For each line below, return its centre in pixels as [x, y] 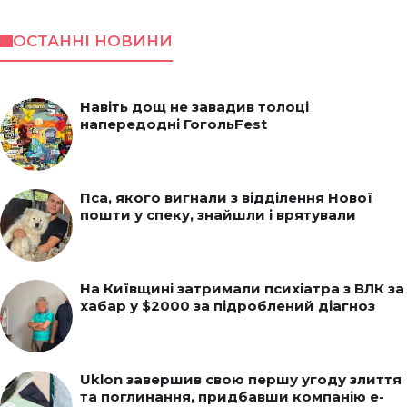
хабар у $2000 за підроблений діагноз [228, 305]
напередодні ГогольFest [174, 124]
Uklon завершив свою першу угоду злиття [241, 379]
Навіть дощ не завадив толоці [194, 106]
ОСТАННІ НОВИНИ [92, 40]
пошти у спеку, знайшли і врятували [218, 214]
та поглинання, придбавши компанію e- [232, 396]
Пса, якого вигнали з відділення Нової [226, 197]
